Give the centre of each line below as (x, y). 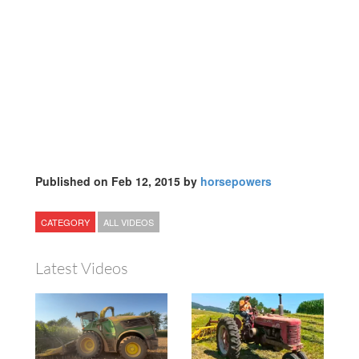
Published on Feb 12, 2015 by (118, 182)
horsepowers (236, 182)
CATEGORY (65, 222)
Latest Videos (82, 268)
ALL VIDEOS (129, 222)
